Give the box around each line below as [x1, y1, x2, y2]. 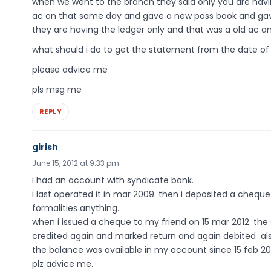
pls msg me [32, 83, 82, 96]
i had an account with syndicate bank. [32, 174, 194, 186]
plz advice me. [32, 257, 93, 270]
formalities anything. [32, 201, 119, 214]
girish [32, 140, 58, 153]
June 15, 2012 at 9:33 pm [32, 157, 119, 168]
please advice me [32, 64, 108, 76]
